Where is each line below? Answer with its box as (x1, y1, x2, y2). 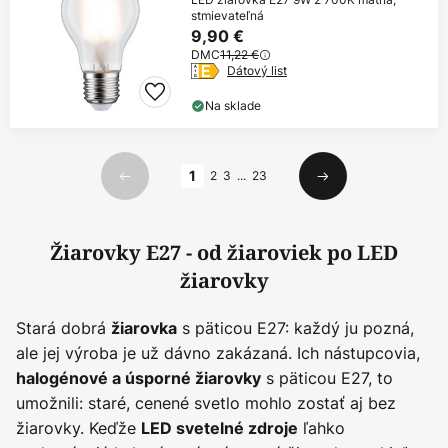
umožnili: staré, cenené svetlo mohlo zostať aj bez (16, 392, 396, 415)
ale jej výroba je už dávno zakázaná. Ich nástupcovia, (16, 342, 420, 365)
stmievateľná (191, 7, 264, 25)
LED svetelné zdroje (141, 418, 298, 439)
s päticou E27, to (261, 367, 393, 390)
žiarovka (111, 318, 177, 339)
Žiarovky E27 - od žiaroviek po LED (50, 239, 398, 269)
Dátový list (227, 62, 287, 80)
